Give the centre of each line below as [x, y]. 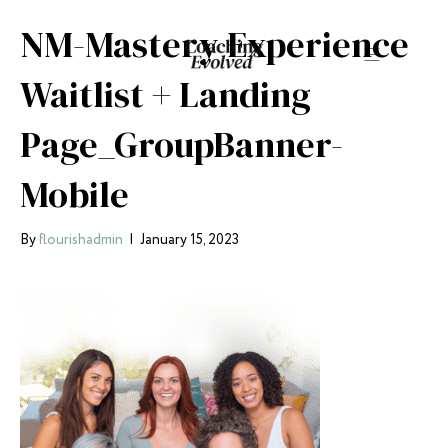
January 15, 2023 [189, 240]
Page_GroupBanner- [181, 144]
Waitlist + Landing [165, 94]
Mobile [74, 194]
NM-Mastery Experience [214, 44]
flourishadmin [81, 240]
